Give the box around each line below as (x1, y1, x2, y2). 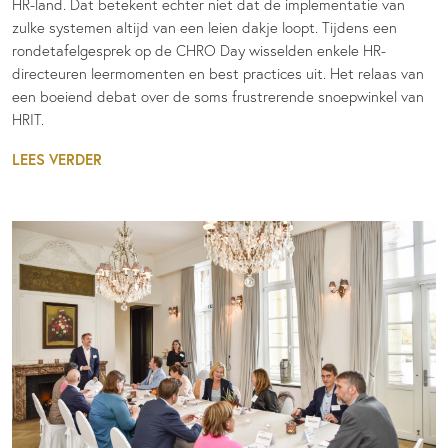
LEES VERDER (12, 150, 102, 169)
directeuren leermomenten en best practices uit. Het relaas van (12, 64, 424, 83)
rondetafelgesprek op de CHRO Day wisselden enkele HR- (12, 41, 386, 60)
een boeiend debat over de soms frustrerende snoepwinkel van (12, 87, 424, 106)
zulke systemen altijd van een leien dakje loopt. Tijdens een (12, 18, 397, 37)
